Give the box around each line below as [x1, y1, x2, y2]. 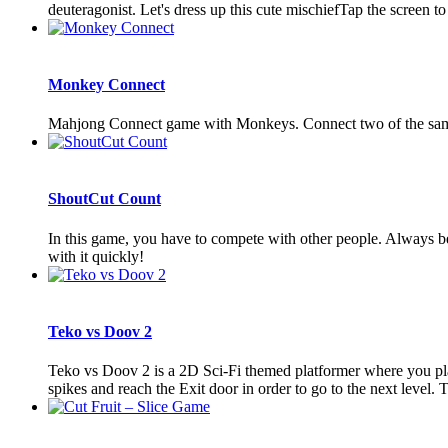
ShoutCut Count [48, 190, 161, 208]
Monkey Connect [48, 75, 165, 93]
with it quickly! [48, 247, 144, 265]
